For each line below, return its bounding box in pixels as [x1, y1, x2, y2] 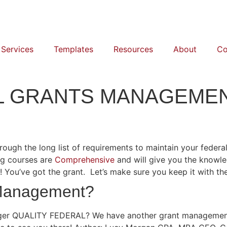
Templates [54, 44, 93, 54]
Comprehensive [55, 155, 115, 165]
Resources [113, 44, 153, 54]
